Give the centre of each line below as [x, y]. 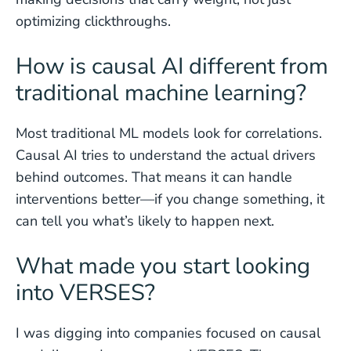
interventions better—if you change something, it [170, 199]
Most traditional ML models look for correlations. [169, 133]
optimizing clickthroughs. [93, 21]
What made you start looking [163, 266]
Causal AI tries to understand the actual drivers [166, 155]
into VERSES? [85, 293]
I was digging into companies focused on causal [168, 333]
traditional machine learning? [161, 93]
